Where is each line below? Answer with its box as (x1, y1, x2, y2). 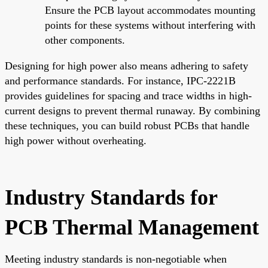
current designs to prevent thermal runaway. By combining (5, 104, 260, 117)
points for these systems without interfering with (45, 19, 255, 31)
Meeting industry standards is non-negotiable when (5, 252, 227, 265)
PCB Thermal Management (5, 215, 259, 239)
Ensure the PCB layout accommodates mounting (45, 4, 255, 16)
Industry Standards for (5, 185, 217, 209)
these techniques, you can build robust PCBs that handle (5, 119, 249, 132)
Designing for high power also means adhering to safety (5, 59, 248, 72)
